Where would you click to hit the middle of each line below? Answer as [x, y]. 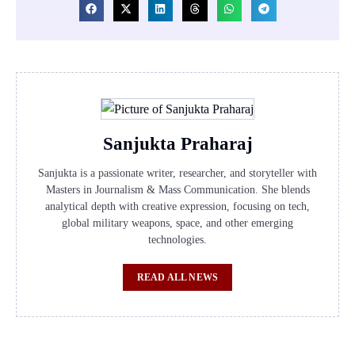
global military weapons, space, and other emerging [177, 223]
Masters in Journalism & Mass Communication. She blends [177, 190]
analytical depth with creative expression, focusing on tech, [177, 207]
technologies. [177, 240]
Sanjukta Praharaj [177, 144]
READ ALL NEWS [177, 278]
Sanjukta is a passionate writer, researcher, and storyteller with [177, 174]
